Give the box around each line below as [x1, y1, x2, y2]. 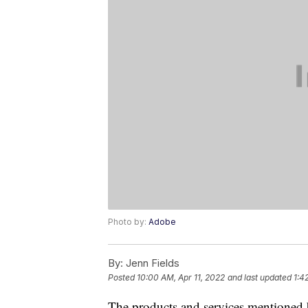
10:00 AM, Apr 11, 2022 [137, 272, 225, 283]
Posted [108, 272, 137, 283]
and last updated [228, 272, 291, 283]
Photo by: [108, 217, 148, 228]
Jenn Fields [123, 256, 179, 270]
